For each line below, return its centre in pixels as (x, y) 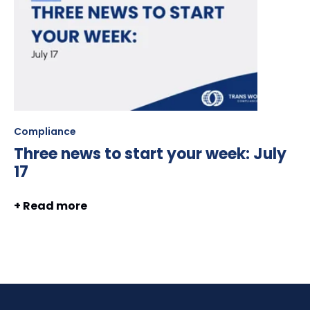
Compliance (45, 131)
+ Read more (51, 206)
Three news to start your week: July (150, 154)
